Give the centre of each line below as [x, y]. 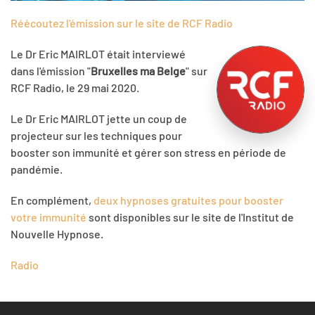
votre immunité [49, 217]
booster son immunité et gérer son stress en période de [148, 152]
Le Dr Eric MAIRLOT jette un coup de [99, 118]
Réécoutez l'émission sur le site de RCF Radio [122, 23]
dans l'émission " [51, 71]
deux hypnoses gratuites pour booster [188, 200]
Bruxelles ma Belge [138, 71]
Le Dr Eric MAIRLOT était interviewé [98, 54]
